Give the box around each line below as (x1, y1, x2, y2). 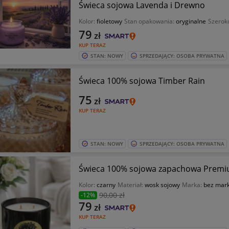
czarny (96, 180, 116, 189)
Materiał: (117, 180, 145, 189)
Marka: (181, 180, 203, 189)
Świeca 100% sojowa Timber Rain (78, 75, 205, 86)
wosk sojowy (144, 180, 180, 189)
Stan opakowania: (124, 17, 176, 26)
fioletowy (96, 17, 122, 26)
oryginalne (175, 17, 206, 26)
